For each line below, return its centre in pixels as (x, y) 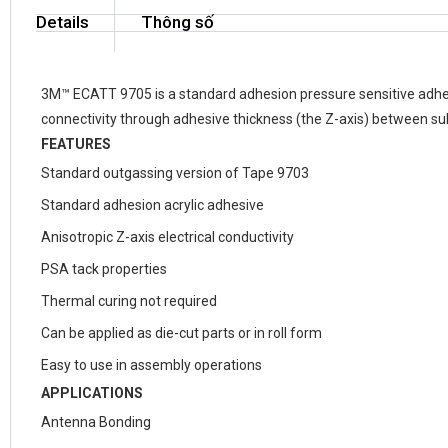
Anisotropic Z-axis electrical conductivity (167, 237)
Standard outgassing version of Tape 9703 (175, 173)
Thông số (177, 22)
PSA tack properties (104, 269)
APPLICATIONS (92, 393)
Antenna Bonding (96, 422)
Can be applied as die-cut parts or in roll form (181, 333)
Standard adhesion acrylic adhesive (152, 205)
